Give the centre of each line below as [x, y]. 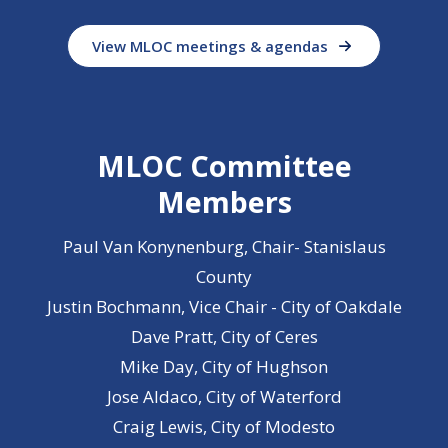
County [224, 276]
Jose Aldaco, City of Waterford [224, 396]
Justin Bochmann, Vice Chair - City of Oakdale [224, 306]
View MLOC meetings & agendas [210, 46]
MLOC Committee [224, 165]
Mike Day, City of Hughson [224, 366]
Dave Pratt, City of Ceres [224, 336]
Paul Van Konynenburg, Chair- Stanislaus [224, 246]
